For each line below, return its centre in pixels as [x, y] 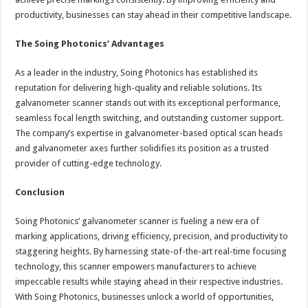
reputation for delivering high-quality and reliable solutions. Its [139, 88]
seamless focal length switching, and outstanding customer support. [150, 118]
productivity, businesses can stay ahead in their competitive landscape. [154, 15]
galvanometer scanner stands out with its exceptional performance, [148, 103]
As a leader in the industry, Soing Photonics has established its [137, 73]
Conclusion [40, 192]
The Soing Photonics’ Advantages [90, 44]
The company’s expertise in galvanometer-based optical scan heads [149, 133]
